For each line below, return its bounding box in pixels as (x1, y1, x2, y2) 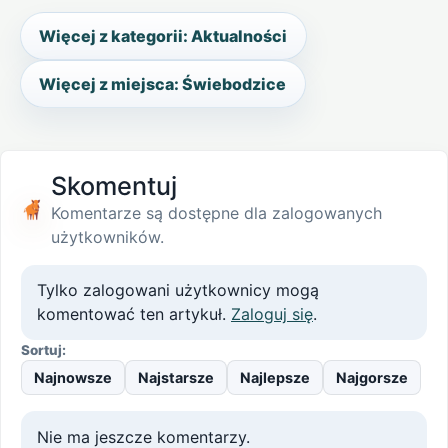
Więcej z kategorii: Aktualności (39, 26, 288, 47)
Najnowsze (34, 368, 112, 386)
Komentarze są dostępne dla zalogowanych (50, 202, 382, 223)
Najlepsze (240, 368, 310, 386)
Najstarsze (138, 368, 214, 386)
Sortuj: (21, 341, 66, 358)
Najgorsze (336, 368, 408, 386)
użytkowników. (50, 226, 164, 247)
